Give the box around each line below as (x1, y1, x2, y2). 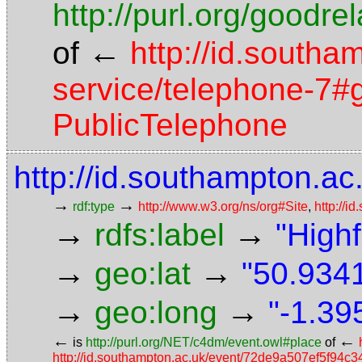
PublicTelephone (53, 107, 288, 142)
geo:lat (95, 256, 191, 291)
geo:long (95, 295, 217, 330)
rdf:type (73, 200, 115, 213)
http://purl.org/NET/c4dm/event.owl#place (86, 335, 322, 349)
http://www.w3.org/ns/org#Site (138, 200, 308, 213)
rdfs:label (95, 217, 225, 252)
